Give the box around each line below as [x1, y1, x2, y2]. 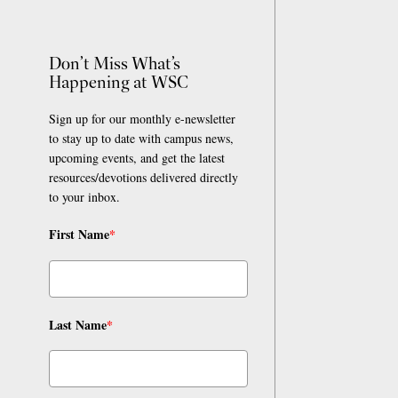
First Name [49, 225, 109, 244]
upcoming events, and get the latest [49, 149, 225, 167]
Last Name [49, 314, 107, 334]
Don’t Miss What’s [49, 52, 180, 75]
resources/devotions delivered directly [49, 169, 238, 187]
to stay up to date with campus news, [49, 130, 234, 147]
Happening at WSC [49, 71, 188, 93]
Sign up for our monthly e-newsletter [49, 110, 235, 128]
